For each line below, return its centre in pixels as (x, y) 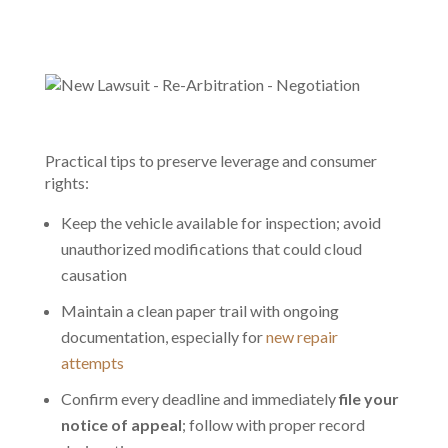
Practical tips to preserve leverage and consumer (210, 161)
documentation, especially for (163, 337)
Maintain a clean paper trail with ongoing (199, 311)
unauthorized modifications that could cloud (211, 249)
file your (368, 399)
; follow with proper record (273, 425)
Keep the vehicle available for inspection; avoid (220, 223)
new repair (301, 337)
